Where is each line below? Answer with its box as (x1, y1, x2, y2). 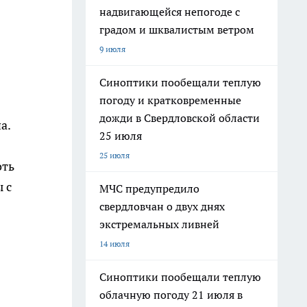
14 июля (99, 238, 130, 249)
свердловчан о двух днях (99, 199, 225, 213)
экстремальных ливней (99, 217, 219, 231)
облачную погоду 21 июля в (99, 288, 243, 302)
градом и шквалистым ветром (99, 23, 254, 36)
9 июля (99, 44, 125, 54)
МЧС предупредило (99, 182, 199, 195)
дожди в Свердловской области (99, 111, 260, 125)
